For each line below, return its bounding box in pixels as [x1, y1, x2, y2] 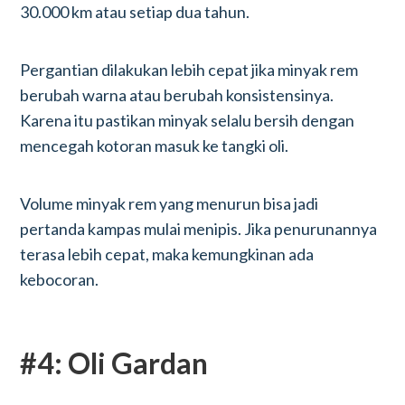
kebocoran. [20, 269, 99, 289]
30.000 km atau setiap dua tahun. [20, 2, 250, 22]
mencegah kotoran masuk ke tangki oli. [20, 136, 289, 155]
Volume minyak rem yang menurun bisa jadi [20, 193, 319, 213]
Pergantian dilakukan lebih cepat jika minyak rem [20, 60, 359, 80]
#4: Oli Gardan [20, 345, 209, 381]
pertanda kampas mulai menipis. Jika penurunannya [20, 219, 378, 239]
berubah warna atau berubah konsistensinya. [20, 85, 334, 105]
